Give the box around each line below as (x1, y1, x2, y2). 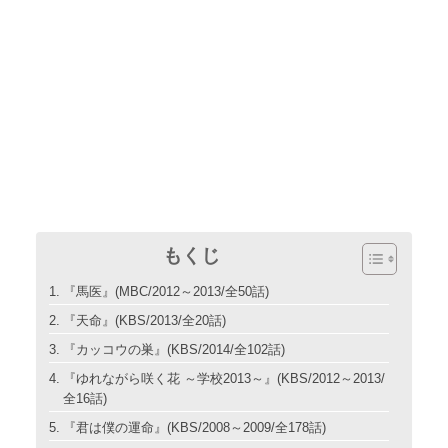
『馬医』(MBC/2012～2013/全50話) (62, 284, 269, 299)
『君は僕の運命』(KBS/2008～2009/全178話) (62, 420, 326, 435)
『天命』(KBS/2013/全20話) (62, 313, 226, 328)
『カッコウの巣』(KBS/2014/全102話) (62, 342, 285, 357)
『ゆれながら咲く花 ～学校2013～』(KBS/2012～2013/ (62, 371, 385, 386)
